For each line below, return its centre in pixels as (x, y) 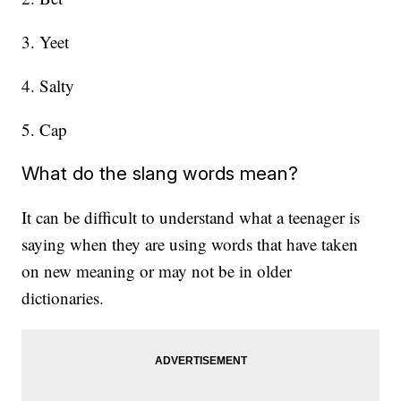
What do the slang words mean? (160, 174)
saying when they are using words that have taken (190, 244)
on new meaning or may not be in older (157, 271)
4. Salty (48, 86)
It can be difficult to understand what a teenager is (191, 218)
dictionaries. (66, 298)
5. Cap (45, 130)
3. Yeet (46, 42)
